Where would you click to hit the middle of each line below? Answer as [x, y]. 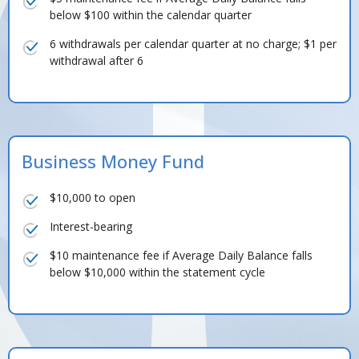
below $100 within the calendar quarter [151, 15]
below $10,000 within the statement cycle [157, 272]
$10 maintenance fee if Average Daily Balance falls [181, 255]
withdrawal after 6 [97, 61]
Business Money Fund [113, 161]
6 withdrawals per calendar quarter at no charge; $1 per [193, 44]
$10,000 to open [93, 198]
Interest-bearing [91, 226]
